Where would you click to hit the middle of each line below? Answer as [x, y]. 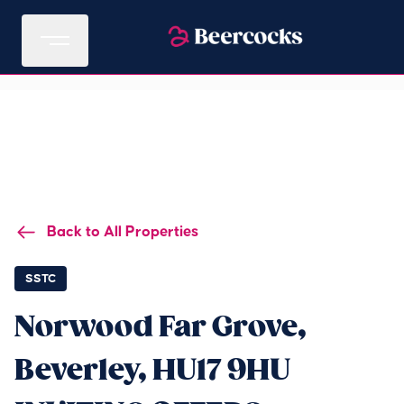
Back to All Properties [123, 232]
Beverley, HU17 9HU [152, 370]
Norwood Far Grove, [161, 327]
